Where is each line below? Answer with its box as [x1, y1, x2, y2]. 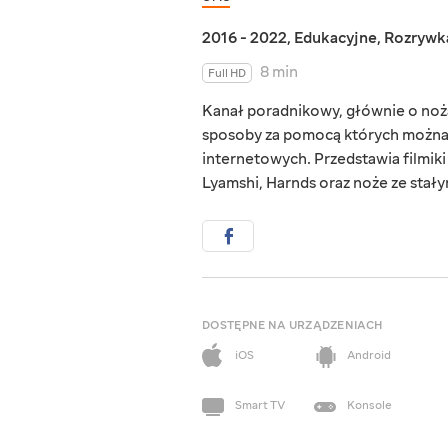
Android [347, 348, 391, 364]
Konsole [347, 398, 392, 414]
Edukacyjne [294, 28, 377, 49]
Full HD [208, 66, 246, 82]
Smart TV [235, 398, 285, 414]
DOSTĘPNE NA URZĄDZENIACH [202, 318, 383, 334]
